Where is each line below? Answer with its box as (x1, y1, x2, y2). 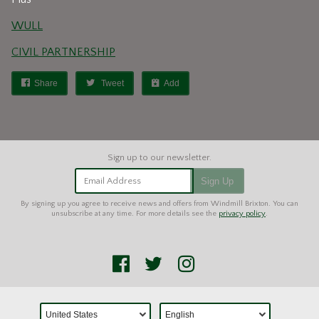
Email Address (83, 175, 141, 186)
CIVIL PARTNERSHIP (11, 46, 115, 58)
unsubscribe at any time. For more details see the (51, 209, 219, 218)
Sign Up (201, 175, 234, 187)
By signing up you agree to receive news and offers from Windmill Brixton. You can (21, 199, 298, 208)
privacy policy (219, 209, 266, 218)
